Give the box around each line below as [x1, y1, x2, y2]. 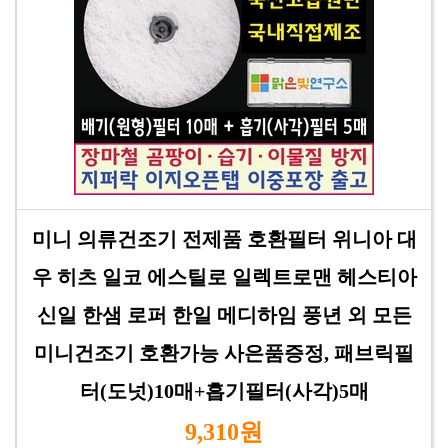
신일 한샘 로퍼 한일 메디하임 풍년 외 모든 [36, 304, 412, 326]
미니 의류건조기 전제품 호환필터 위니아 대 [31, 228, 417, 250]
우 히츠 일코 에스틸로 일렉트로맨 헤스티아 [31, 266, 417, 288]
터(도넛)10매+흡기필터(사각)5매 [79, 380, 369, 402]
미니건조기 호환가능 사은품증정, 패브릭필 [34, 342, 414, 364]
